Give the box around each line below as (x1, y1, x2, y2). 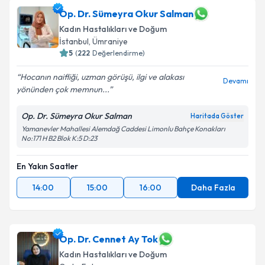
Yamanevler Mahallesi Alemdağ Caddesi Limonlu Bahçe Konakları (21, 124, 225, 133)
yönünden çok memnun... (17, 84, 109, 95)
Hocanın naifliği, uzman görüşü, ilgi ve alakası (20, 72, 184, 82)
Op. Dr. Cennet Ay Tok (59, 233, 158, 245)
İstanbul (59, 36, 89, 47)
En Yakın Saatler (17, 161, 78, 172)
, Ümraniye (89, 36, 128, 47)
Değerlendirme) (92, 49, 145, 57)
